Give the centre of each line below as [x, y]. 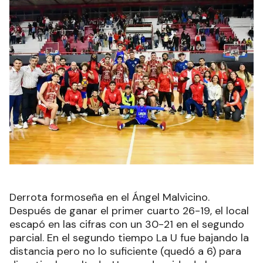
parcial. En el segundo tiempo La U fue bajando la [129, 237]
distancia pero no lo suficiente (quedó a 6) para [125, 251]
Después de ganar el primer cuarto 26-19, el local [129, 210]
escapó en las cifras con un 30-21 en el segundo [127, 224]
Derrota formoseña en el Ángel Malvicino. [109, 197]
